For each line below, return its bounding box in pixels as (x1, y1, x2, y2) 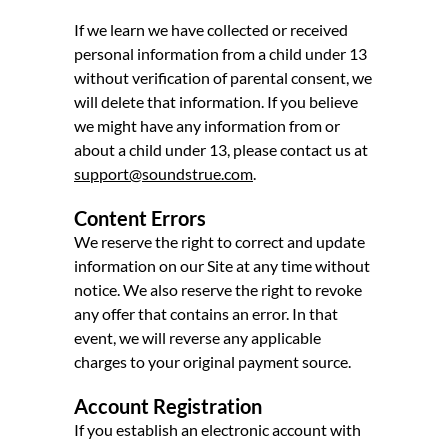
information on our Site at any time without (74, 255, 370, 275)
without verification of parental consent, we (74, 67, 372, 87)
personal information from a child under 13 (74, 43, 367, 63)
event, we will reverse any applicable (74, 327, 321, 347)
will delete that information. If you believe (74, 91, 358, 111)
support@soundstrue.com (74, 163, 253, 183)
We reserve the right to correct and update (74, 231, 365, 251)
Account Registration (74, 393, 262, 418)
